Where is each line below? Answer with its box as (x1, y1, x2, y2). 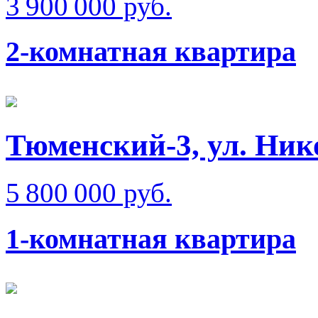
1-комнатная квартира (6, 222, 296, 255)
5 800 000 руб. (6, 177, 172, 208)
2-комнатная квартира (6, 35, 296, 68)
